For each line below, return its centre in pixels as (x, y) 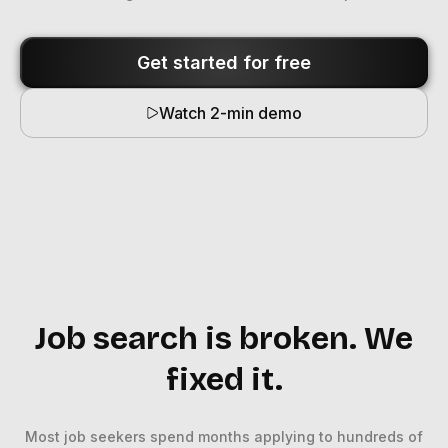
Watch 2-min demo (230, 113)
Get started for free (224, 62)
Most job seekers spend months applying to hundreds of (224, 436)
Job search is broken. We (224, 338)
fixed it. (224, 379)
